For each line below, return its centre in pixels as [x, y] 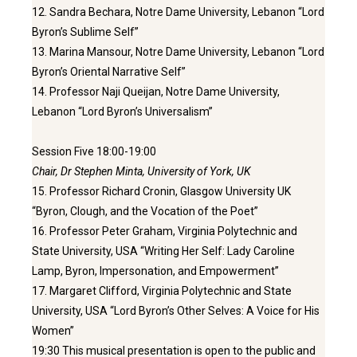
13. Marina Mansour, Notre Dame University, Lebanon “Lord [178, 52]
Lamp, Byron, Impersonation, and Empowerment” [155, 271]
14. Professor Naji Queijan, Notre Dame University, [156, 92]
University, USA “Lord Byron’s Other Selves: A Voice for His [176, 311]
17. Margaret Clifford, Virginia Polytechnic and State [162, 291]
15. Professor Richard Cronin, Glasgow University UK [161, 192]
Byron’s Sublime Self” [85, 32]
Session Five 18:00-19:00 [94, 152]
